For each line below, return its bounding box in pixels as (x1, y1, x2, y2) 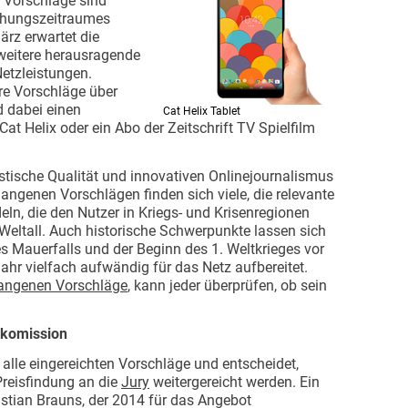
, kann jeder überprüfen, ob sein (127, 277, 327, 294)
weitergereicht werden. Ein (149, 373, 320, 391)
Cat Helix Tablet (163, 105, 240, 117)
